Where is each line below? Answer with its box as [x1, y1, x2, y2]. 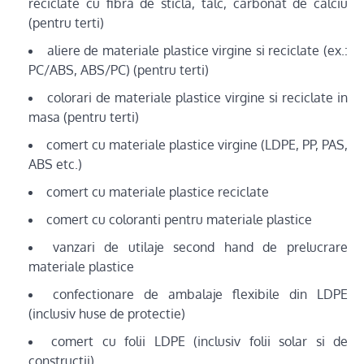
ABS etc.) [28, 156, 82, 172]
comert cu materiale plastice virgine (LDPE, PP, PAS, [46, 136, 348, 153]
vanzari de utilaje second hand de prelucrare [52, 239, 349, 255]
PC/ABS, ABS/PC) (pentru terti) [28, 62, 209, 78]
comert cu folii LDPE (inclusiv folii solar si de [51, 333, 349, 349]
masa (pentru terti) [28, 109, 139, 125]
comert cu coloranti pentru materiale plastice [46, 211, 312, 227]
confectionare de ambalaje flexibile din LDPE [53, 286, 348, 302]
